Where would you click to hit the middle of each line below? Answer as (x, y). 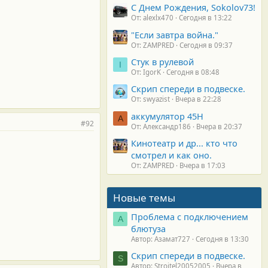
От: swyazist (150, 99)
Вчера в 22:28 (198, 99)
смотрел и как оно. (171, 155)
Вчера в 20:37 (219, 126)
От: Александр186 (161, 126)
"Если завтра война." (175, 34)
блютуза (148, 228)
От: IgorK (146, 72)
